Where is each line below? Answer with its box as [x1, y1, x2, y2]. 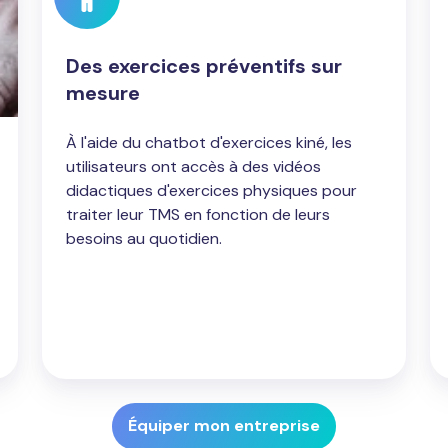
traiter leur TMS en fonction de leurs [66, 203, 331, 225]
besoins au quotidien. [66, 227, 223, 249]
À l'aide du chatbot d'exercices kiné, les [66, 131, 353, 153]
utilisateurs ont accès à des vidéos [66, 155, 322, 177]
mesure [66, 79, 141, 106]
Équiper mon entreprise [128, 415, 320, 437]
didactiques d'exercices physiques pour [66, 179, 358, 201]
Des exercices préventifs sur [66, 52, 343, 79]
